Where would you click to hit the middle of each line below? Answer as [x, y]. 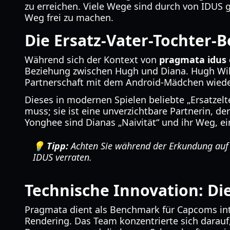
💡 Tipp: [51, 146]
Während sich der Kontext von [92, 60]
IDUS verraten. [62, 157]
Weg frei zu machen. [69, 17]
